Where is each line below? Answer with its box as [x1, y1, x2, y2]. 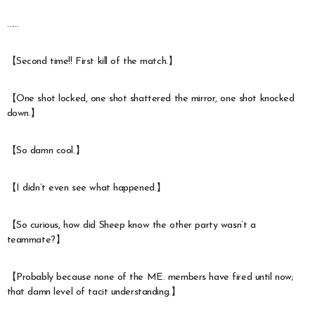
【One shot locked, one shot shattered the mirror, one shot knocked [6, 93, 295, 104]
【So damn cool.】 [6, 145, 85, 156]
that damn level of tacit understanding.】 [6, 286, 181, 297]
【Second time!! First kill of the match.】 [6, 56, 178, 67]
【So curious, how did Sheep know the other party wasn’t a [6, 219, 256, 231]
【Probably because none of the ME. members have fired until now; [6, 271, 294, 283]
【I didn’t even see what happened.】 [6, 182, 166, 193]
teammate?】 [6, 234, 65, 245]
